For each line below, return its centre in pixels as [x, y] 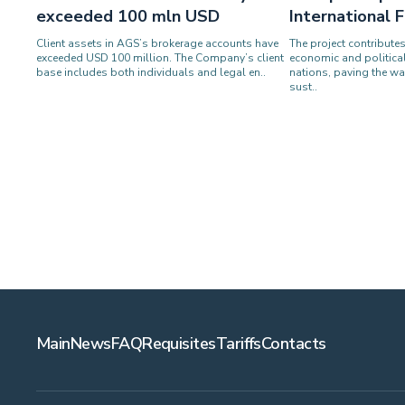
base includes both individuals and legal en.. [151, 73]
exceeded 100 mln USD [128, 17]
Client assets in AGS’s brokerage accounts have [157, 44]
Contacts [293, 344]
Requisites [179, 344]
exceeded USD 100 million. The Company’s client [160, 58]
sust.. [303, 87]
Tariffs [238, 344]
